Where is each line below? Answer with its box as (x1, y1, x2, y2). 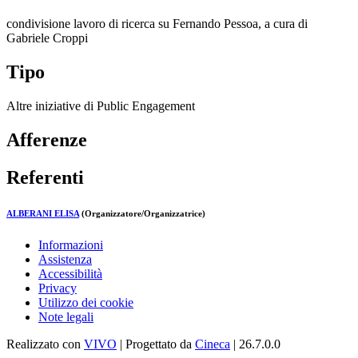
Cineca (195, 336, 230, 351)
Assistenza (38, 252, 92, 266)
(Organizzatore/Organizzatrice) (79, 208, 205, 218)
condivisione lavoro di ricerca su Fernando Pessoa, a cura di (6, 17, 308, 31)
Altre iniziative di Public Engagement (6, 98, 195, 113)
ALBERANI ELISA (6, 208, 79, 218)
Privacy (38, 280, 77, 295)
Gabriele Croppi (6, 31, 88, 46)
